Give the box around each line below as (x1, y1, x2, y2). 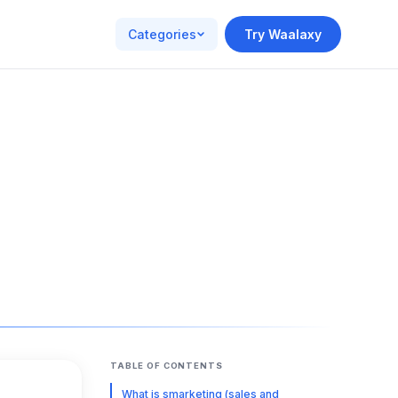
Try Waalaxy (244, 27, 322, 42)
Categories (128, 27, 196, 42)
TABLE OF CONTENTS (110, 361, 224, 370)
